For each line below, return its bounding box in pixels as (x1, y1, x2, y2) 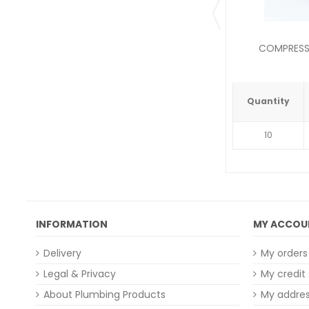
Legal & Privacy (43, 267, 116, 281)
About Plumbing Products (43, 288, 166, 302)
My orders (261, 246, 308, 261)
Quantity (247, 95, 290, 108)
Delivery (43, 246, 81, 261)
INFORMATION (36, 217, 108, 232)
